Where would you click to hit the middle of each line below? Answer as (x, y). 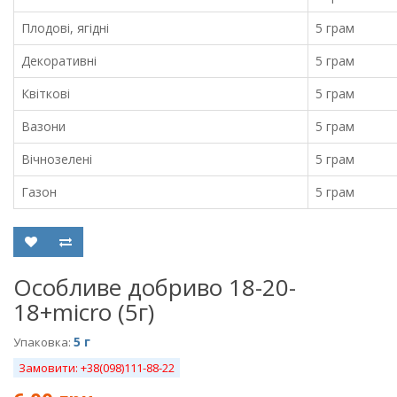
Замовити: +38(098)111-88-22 (97, 368)
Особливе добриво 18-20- (155, 287)
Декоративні (59, 61)
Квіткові (46, 93)
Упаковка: (43, 342)
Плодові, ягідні (65, 28)
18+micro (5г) (84, 312)
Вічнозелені (57, 159)
